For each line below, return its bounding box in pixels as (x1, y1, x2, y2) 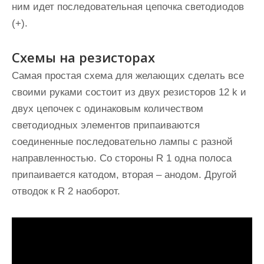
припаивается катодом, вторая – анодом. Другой (12, 169, 237, 180)
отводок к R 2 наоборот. (12, 186, 120, 197)
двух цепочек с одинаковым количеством (12, 103, 203, 114)
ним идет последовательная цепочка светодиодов (12, 1, 244, 12)
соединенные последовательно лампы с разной (12, 136, 233, 147)
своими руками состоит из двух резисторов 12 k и (12, 87, 246, 98)
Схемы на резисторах (12, 48, 155, 66)
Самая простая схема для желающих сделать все (12, 70, 244, 81)
